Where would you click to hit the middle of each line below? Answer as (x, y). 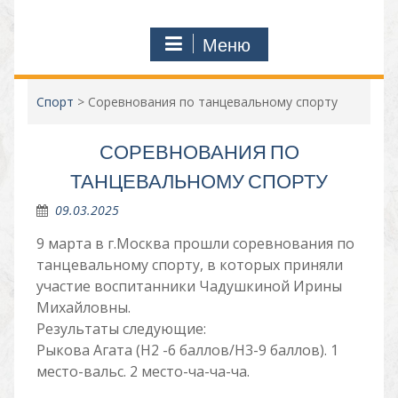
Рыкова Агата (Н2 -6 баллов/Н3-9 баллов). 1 (187, 350)
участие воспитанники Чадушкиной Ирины (189, 286)
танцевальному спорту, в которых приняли (189, 265)
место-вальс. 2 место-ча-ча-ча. (143, 371)
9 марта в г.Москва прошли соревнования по (195, 243)
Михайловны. (83, 307)
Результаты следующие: (121, 329)
